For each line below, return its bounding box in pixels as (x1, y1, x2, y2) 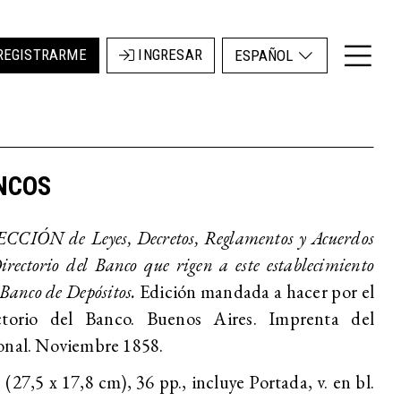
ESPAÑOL (235, 46, 296, 64)
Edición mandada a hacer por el (139, 279, 375, 303)
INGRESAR (134, 46, 202, 64)
